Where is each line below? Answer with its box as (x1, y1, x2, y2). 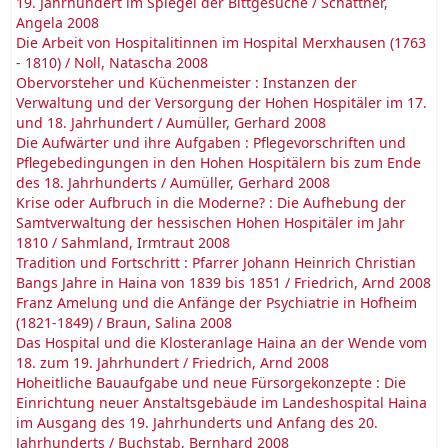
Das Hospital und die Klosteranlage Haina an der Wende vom (16, 333, 427, 352)
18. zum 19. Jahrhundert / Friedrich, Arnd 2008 (16, 353, 329, 372)
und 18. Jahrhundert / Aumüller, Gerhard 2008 (16, 113, 326, 132)
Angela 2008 (16, 13, 99, 32)
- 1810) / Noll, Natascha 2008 (16, 53, 208, 72)
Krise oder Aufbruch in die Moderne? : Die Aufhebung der (16, 193, 406, 212)
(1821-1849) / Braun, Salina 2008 (16, 313, 232, 332)
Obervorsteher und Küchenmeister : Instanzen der (16, 73, 357, 92)
